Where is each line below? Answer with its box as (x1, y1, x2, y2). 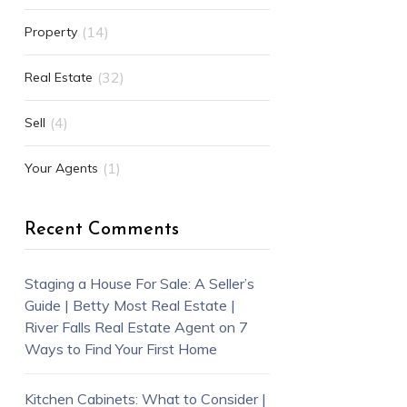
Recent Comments (24, 220, 179, 239)
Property (24, 23, 77, 40)
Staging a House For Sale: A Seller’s (24, 273, 254, 293)
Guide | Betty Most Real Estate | (24, 295, 235, 314)
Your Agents (24, 159, 98, 176)
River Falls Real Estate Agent (24, 317, 215, 336)
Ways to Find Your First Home (24, 339, 217, 358)
